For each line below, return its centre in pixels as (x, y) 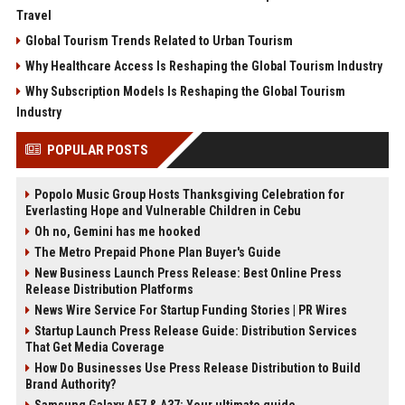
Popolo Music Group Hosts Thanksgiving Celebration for (189, 195)
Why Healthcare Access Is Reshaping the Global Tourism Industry (203, 66)
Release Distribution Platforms (109, 290)
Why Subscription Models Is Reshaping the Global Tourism (185, 92)
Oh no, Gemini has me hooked (117, 232)
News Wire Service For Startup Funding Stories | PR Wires (190, 311)
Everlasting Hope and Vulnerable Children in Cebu (163, 211)
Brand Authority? (70, 385)
